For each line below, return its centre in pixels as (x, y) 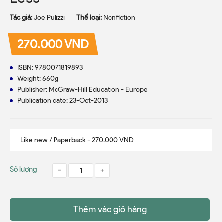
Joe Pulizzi (49, 18)
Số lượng (24, 169)
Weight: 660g (38, 79)
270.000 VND (53, 44)
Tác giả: (22, 18)
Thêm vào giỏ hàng (110, 209)
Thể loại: (90, 18)
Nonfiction (119, 18)
